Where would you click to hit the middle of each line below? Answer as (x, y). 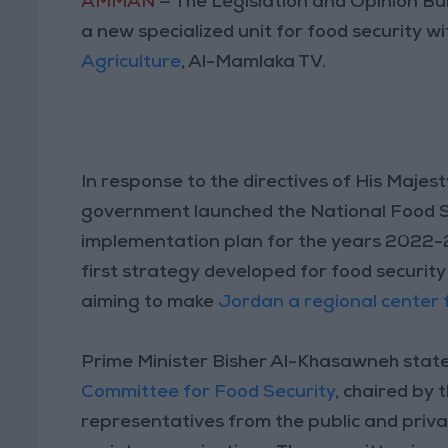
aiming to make (150, 302)
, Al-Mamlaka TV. (254, 62)
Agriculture (131, 62)
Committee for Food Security (208, 392)
